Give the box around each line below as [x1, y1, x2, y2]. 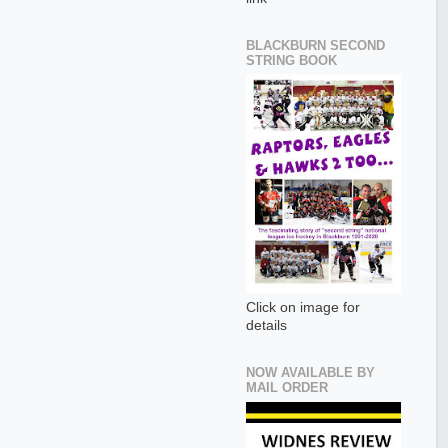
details [246, 318, 287, 334]
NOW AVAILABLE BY [246, 365, 375, 381]
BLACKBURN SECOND [246, 37, 385, 53]
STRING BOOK [246, 52, 337, 68]
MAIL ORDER [246, 380, 328, 396]
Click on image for [246, 300, 360, 316]
